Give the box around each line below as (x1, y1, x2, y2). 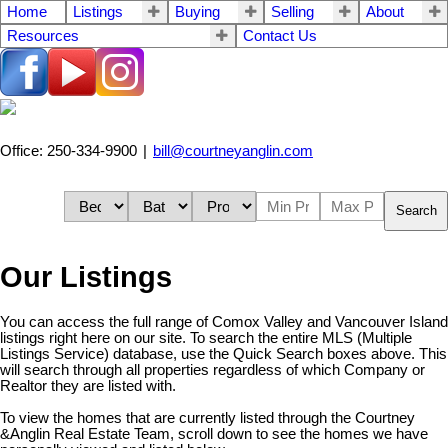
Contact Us (242, 28, 317, 44)
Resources (7, 28, 79, 44)
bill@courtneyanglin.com (153, 143, 313, 160)
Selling (271, 4, 315, 20)
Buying (174, 4, 220, 20)
